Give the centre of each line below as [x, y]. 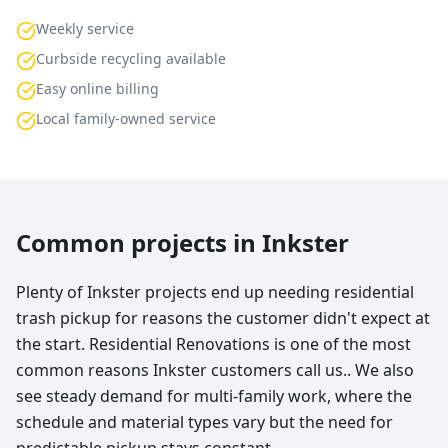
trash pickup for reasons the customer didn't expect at [223, 318]
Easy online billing [97, 88]
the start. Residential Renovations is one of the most [213, 344]
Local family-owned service [126, 118]
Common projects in [139, 242]
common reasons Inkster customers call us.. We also [215, 370]
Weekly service [85, 28]
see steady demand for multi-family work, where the [214, 396]
